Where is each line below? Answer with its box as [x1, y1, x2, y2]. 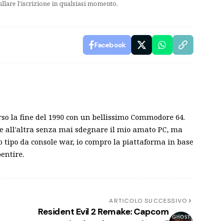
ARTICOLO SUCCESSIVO [109, 196, 187, 205]
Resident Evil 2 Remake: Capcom [38, 205, 169, 218]
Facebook [94, 40, 126, 49]
